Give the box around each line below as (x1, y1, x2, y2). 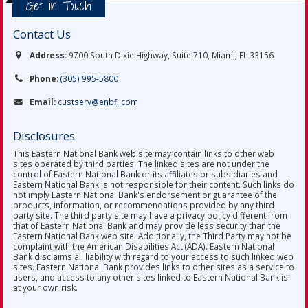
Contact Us (13, 27, 71, 42)
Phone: (30, 73, 58, 84)
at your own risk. (13, 282, 78, 293)
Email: (30, 96, 56, 107)
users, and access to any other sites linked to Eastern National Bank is (13, 272, 288, 283)
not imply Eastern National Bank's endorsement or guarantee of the (13, 189, 277, 200)
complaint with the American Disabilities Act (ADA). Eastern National (13, 241, 274, 252)
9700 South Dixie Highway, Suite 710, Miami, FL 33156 (67, 49, 274, 60)
